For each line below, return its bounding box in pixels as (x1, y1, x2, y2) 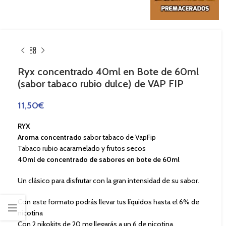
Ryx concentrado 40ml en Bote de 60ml (18, 66, 199, 78)
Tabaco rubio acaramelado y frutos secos (18, 144, 146, 153)
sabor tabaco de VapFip (82, 133, 156, 142)
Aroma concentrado (18, 133, 82, 142)
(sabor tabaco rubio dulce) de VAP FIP (18, 78, 184, 90)
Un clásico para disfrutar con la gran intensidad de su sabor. (18, 176, 199, 186)
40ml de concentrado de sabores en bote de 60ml (18, 155, 180, 164)
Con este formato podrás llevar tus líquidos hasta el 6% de (18, 197, 199, 207)
